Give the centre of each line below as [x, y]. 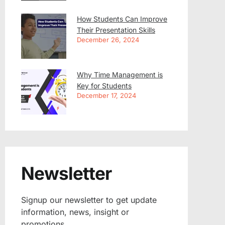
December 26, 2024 [108, 39]
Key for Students [104, 85]
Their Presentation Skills [116, 30]
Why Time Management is [120, 74]
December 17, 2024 [106, 95]
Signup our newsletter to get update [89, 200]
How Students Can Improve [122, 19]
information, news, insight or [75, 212]
